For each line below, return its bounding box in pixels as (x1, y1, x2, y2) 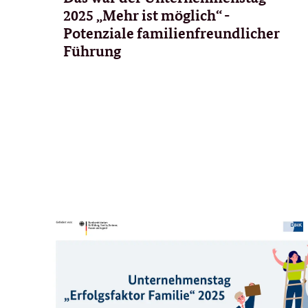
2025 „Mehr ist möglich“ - (63, 5, 229, 24)
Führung (63, 41, 121, 60)
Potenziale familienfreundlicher (63, 23, 280, 42)
